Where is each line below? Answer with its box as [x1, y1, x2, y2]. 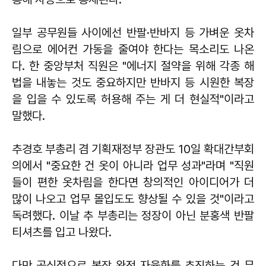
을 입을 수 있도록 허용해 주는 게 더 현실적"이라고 [12, 91, 254, 106]
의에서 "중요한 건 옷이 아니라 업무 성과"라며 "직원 [12, 158, 254, 173]
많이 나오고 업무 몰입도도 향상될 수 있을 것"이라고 [12, 191, 254, 206]
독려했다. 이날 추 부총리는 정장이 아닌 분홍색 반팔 [12, 208, 254, 223]
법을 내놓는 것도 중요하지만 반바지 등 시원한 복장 [12, 75, 254, 90]
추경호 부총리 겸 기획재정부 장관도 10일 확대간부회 [12, 141, 254, 156]
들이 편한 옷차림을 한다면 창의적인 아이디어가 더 [12, 175, 254, 189]
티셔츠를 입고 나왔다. [12, 224, 115, 239]
